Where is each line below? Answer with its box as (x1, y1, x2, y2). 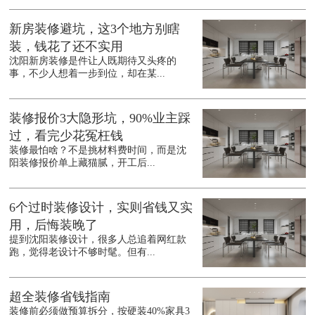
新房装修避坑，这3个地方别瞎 (9, 22, 181, 37)
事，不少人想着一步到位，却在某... (9, 68, 166, 79)
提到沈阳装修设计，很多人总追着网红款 (9, 234, 187, 245)
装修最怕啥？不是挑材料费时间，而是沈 (9, 145, 187, 156)
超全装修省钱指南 (9, 290, 111, 304)
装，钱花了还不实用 (9, 39, 124, 54)
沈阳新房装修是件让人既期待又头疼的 (9, 56, 177, 67)
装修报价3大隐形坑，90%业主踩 (9, 111, 191, 126)
